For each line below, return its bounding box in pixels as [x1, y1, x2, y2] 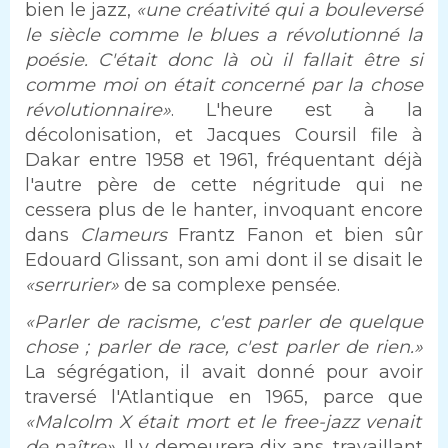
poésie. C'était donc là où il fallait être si [25, 48, 423, 71]
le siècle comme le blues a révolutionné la [25, 23, 423, 46]
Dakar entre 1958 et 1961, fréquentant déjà [25, 148, 423, 171]
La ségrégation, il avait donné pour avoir [25, 361, 423, 384]
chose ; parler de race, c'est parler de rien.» [25, 336, 423, 359]
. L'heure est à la [171, 98, 423, 121]
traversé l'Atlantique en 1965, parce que [25, 386, 423, 409]
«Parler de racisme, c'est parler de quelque [25, 311, 423, 334]
